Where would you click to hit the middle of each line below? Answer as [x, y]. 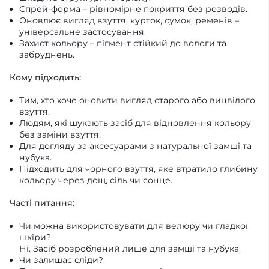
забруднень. [47, 55]
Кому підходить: [45, 77]
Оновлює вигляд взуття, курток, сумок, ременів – [129, 20]
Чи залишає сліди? [61, 260]
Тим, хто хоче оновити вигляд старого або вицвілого [137, 100]
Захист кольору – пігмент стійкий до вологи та [123, 43]
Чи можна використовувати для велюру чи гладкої [134, 226]
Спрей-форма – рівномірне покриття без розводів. [133, 9]
